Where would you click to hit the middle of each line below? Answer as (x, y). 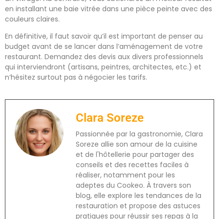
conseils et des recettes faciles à (132, 165)
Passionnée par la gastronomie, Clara (139, 134)
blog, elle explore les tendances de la (139, 196)
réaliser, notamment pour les (125, 175)
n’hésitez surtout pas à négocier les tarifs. (76, 77)
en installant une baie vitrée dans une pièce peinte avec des (109, 9)
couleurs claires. (32, 19)
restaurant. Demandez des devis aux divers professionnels (104, 56)
